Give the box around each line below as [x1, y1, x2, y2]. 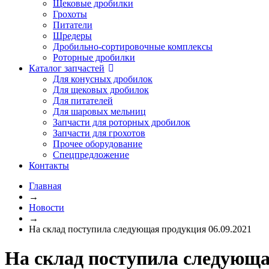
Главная [29, 181, 61, 191]
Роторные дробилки [53, 52, 135, 62]
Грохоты [53, 9, 87, 19]
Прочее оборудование [53, 139, 142, 149]
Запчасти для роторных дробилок [53, 117, 190, 127]
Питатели [53, 20, 92, 30]
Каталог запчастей [29, 63, 104, 73]
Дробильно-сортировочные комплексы [53, 41, 213, 52]
